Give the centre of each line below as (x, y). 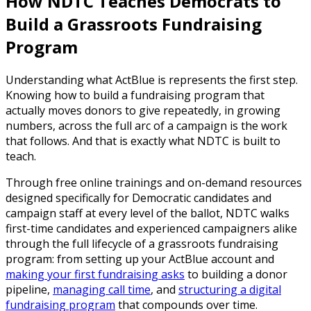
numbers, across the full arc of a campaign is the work (146, 126)
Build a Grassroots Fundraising (134, 24)
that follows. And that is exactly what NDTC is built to (143, 141)
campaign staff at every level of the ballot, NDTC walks (148, 213)
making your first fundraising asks (95, 275)
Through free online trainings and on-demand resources (154, 183)
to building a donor (236, 275)
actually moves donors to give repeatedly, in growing (143, 111)
